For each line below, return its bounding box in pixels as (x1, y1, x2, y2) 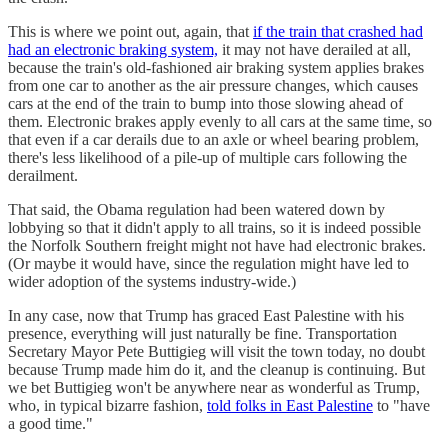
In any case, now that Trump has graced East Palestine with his (8, 307, 404, 325)
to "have (373, 397, 430, 415)
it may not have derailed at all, (218, 41, 411, 59)
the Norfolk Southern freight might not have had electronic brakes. (8, 237, 426, 255)
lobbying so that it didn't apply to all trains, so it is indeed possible (8, 219, 421, 237)
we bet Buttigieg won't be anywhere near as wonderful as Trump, (8, 379, 420, 397)
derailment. (8, 167, 78, 185)
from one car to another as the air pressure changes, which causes (8, 77, 418, 95)
